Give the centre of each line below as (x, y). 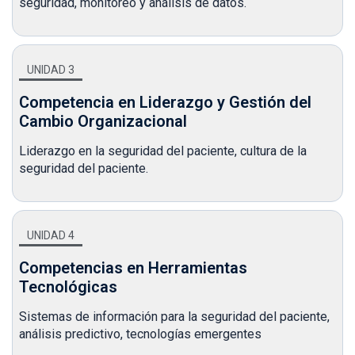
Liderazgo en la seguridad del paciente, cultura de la (163, 151)
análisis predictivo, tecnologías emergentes (140, 334)
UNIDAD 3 (51, 69)
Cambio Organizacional (103, 121)
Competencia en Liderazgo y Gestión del (165, 102)
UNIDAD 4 (51, 235)
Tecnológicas (68, 286)
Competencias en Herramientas (133, 267)
